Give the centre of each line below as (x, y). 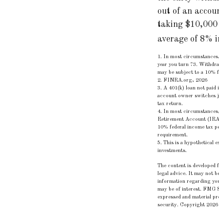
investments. (172, 151)
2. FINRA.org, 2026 (182, 80)
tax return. (170, 104)
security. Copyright (182, 205)
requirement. (173, 135)
